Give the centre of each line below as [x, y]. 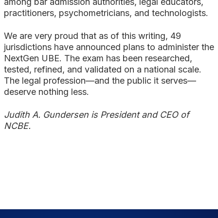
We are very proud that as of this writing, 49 [92, 36]
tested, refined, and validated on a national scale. [103, 70]
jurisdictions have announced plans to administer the [109, 47]
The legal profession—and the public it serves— [100, 81]
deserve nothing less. [46, 92]
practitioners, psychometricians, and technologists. [106, 13]
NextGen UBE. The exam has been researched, [98, 58]
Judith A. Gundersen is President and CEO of [97, 115]
